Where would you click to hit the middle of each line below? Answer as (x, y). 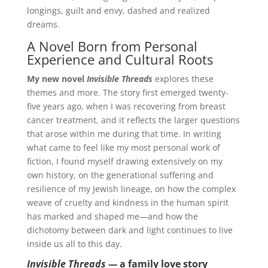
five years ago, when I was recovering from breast (126, 106)
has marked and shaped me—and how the (112, 216)
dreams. (43, 24)
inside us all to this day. (74, 244)
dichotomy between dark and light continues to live (130, 230)
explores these (183, 79)
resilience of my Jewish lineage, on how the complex (131, 189)
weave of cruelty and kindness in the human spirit (127, 202)
